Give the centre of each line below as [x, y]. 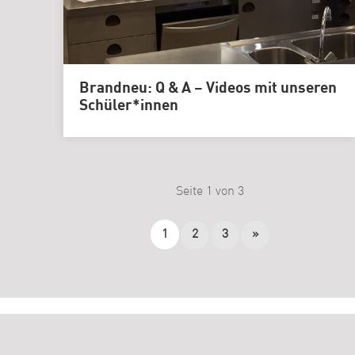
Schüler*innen [128, 106]
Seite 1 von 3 [210, 191]
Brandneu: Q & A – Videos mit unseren [208, 88]
